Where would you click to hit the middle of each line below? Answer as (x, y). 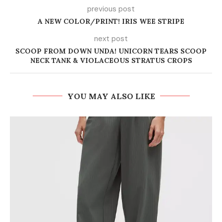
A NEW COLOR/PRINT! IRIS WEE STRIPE (111, 21)
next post (111, 38)
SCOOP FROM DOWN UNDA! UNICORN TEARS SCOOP (111, 51)
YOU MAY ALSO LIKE (111, 96)
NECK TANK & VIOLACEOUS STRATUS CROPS (111, 60)
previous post (111, 9)
